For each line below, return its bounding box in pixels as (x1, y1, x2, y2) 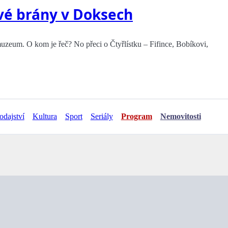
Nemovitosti (160, 112, 201, 121)
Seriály (90, 112, 113, 121)
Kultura (32, 112, 57, 121)
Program (121, 112, 152, 121)
